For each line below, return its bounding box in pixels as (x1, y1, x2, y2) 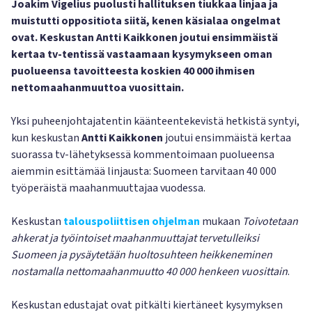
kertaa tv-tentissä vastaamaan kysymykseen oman (11, 47, 272, 62)
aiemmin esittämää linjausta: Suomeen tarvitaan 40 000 (11, 164, 276, 179)
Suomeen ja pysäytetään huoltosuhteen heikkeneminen (11, 247, 272, 263)
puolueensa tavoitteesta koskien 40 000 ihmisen (11, 63, 255, 79)
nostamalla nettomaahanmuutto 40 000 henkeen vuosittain (11, 264, 288, 279)
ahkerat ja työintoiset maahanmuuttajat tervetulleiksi (11, 231, 259, 246)
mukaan (200, 214, 242, 229)
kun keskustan (11, 130, 81, 146)
